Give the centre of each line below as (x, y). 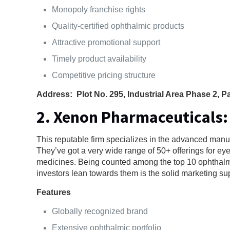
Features (54, 192)
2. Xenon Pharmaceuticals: (132, 117)
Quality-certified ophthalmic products (118, 26)
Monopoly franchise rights (99, 9)
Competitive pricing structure (104, 75)
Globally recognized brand (100, 211)
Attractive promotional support (106, 42)
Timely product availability (99, 59)
